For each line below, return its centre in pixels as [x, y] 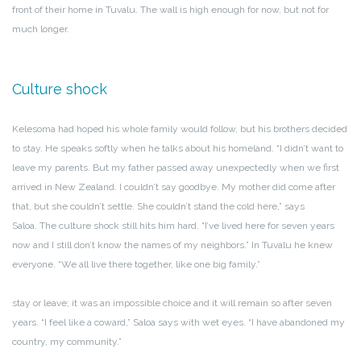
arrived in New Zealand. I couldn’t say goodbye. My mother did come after [174, 187]
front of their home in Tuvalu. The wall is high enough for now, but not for [170, 10]
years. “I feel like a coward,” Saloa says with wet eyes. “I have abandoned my [178, 322]
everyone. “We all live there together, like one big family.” [136, 264]
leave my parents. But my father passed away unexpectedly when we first [176, 168]
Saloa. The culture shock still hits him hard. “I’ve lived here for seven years [173, 226]
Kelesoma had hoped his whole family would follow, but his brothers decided [180, 129]
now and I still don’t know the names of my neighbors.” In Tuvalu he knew [172, 245]
